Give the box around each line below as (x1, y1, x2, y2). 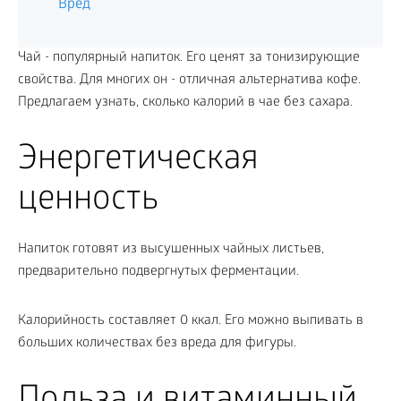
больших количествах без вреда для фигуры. (18, 336, 296, 352)
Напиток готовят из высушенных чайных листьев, (18, 242, 324, 258)
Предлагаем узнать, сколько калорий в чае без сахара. (18, 95, 353, 111)
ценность (18, 182, 158, 222)
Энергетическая (18, 141, 259, 182)
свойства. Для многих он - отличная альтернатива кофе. (18, 73, 361, 89)
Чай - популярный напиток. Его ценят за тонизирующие (18, 50, 360, 66)
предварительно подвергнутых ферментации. (18, 264, 299, 280)
